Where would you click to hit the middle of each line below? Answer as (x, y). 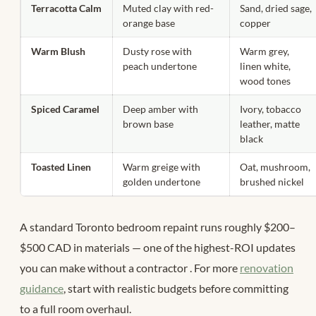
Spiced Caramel (66, 109)
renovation (267, 268)
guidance (42, 288)
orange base (149, 23)
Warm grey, (265, 51)
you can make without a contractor (105, 268)
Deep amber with (161, 109)
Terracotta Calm (67, 8)
